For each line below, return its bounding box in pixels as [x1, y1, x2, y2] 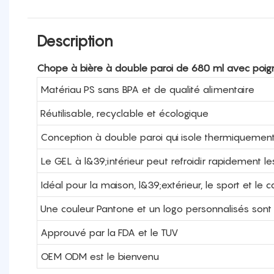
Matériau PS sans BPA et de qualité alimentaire [40, 83, 254, 95]
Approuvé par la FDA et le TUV [40, 226, 178, 239]
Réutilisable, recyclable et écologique [40, 106, 209, 119]
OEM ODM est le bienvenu [40, 250, 159, 262]
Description [37, 32, 113, 50]
